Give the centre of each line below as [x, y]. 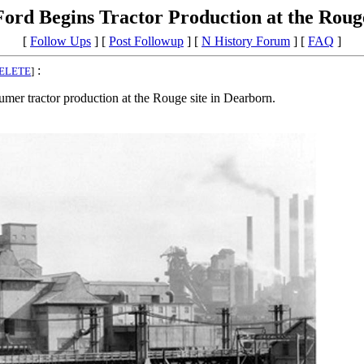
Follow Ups [61, 41]
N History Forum [246, 41]
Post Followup [146, 41]
